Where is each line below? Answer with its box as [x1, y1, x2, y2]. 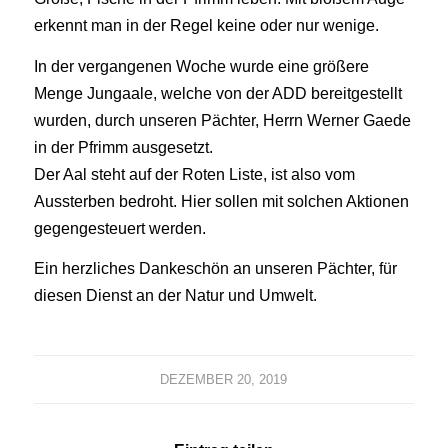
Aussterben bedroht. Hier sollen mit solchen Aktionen [33, 191, 409, 210]
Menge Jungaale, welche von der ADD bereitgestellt [33, 83, 402, 102]
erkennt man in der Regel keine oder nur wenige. [33, 16, 379, 35]
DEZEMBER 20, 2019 [160, 372, 288, 388]
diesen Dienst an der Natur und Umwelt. [33, 286, 317, 305]
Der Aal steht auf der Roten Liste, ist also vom [33, 164, 355, 183]
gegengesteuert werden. [33, 218, 206, 237]
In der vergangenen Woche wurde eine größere [33, 56, 369, 75]
